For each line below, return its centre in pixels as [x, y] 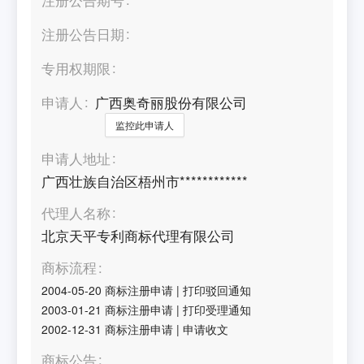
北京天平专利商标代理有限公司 [139, 236]
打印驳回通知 [217, 290]
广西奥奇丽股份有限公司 [171, 102]
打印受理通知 [217, 309]
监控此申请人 [145, 124]
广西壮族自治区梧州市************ [145, 181]
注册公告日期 [83, 34]
